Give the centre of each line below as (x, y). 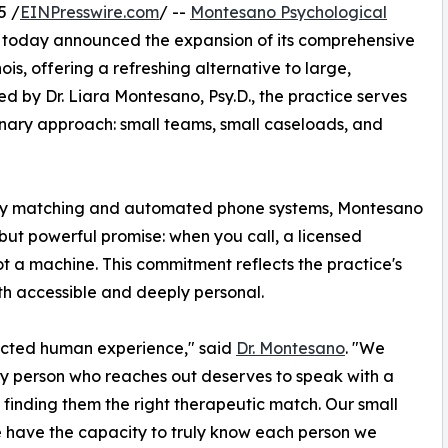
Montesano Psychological (288, 12)
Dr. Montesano (290, 348)
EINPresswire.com (89, 12)
